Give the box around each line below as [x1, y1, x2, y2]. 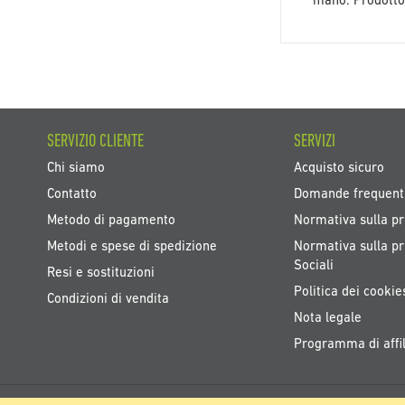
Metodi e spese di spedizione [47, 240, 217, 254]
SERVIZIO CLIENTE [47, 132, 144, 151]
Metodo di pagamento [47, 213, 175, 228]
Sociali [293, 259, 334, 273]
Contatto [47, 187, 97, 202]
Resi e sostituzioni [47, 266, 155, 280]
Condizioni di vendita [47, 292, 169, 306]
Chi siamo [47, 161, 105, 175]
